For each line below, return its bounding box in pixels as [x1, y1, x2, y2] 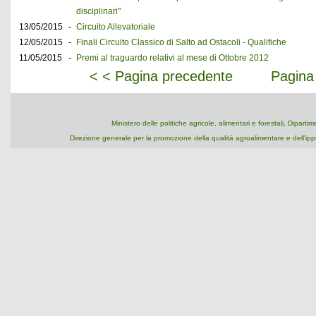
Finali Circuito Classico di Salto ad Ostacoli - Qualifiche [76, 37, 286, 47]
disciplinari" [76, 6, 121, 16]
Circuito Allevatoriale [76, 22, 155, 32]
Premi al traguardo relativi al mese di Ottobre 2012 [76, 53, 269, 63]
